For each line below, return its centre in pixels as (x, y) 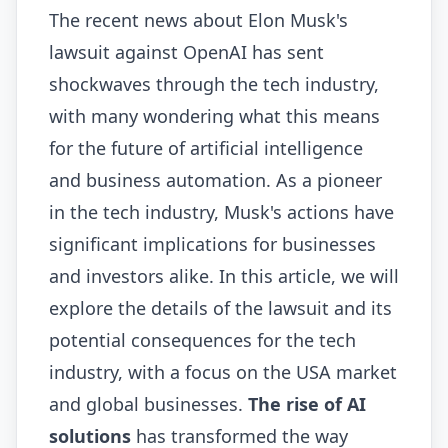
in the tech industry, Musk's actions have (221, 212)
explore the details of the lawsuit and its (220, 308)
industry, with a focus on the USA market (223, 372)
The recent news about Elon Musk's (198, 20)
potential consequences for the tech (202, 340)
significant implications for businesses (212, 244)
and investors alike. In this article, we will (224, 276)
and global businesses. (148, 404)
